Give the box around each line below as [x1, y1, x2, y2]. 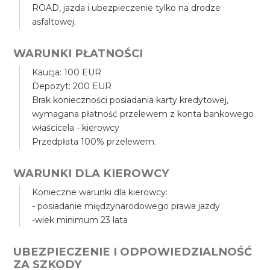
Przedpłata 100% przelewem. [32, 136, 157, 147]
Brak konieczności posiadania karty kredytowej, [32, 95, 229, 105]
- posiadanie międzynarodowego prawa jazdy [32, 201, 221, 212]
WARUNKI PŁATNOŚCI [13, 46, 143, 60]
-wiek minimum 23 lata [32, 215, 128, 225]
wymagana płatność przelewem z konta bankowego [32, 108, 254, 119]
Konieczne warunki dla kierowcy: [32, 187, 168, 198]
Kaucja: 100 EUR [32, 67, 102, 78]
